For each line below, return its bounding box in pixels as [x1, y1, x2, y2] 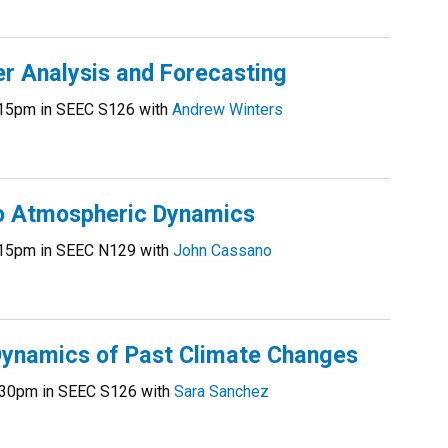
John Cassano [173, 241, 272, 260]
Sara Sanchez [174, 382, 269, 401]
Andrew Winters [172, 100, 283, 119]
